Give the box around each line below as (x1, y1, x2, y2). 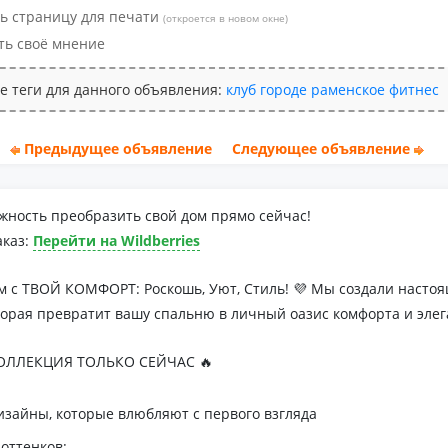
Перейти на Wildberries (33, 231, 200, 250)
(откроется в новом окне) (163, 11, 289, 25)
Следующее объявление (231, 139, 410, 158)
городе (260, 80, 308, 99)
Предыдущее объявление (23, 139, 212, 158)
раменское (311, 80, 386, 99)
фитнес (389, 80, 440, 99)
